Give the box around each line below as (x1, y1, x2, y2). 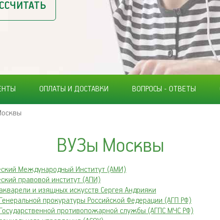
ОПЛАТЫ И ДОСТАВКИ (39, 84, 109, 94)
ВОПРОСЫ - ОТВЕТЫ (132, 84, 196, 94)
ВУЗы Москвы (56, 135, 164, 157)
